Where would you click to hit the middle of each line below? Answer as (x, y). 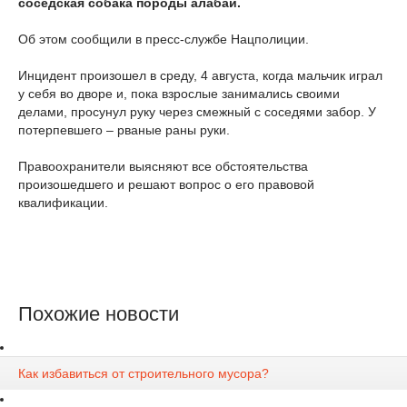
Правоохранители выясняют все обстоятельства (163, 166)
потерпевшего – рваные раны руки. (124, 130)
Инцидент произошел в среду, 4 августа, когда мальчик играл (200, 75)
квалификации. (63, 203)
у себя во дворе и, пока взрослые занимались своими (179, 94)
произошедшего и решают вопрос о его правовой (166, 184)
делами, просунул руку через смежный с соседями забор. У (197, 112)
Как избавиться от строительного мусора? (144, 374)
